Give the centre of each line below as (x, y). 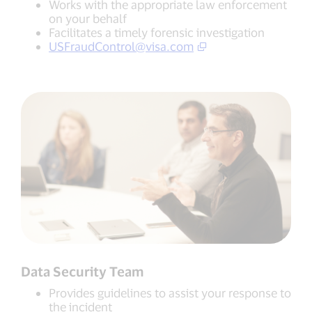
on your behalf (88, 18)
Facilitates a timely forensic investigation (157, 32)
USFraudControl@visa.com (121, 46)
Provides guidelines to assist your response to (170, 292)
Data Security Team (83, 271)
